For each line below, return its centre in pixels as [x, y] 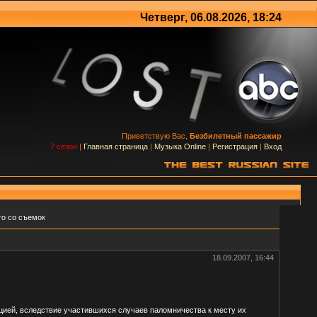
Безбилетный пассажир [236, 136]
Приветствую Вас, [156, 136]
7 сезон [64, 146]
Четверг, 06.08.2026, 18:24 [211, 17]
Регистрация [235, 146]
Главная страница [116, 146]
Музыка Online [180, 146]
